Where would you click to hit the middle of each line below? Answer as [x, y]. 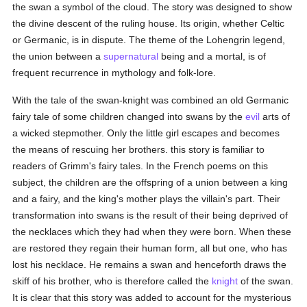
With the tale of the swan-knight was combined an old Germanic [151, 100]
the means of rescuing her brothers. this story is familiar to [139, 149]
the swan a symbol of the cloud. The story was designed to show [152, 7]
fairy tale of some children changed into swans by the [129, 116]
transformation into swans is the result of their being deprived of [150, 215]
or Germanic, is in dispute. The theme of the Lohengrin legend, [149, 40]
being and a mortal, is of [212, 56]
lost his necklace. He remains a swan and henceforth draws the [150, 265]
